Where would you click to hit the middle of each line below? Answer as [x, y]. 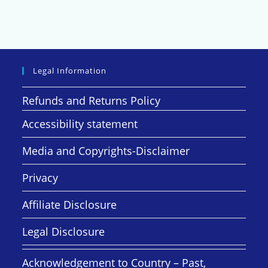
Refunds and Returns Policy [92, 101]
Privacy [40, 178]
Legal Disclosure [64, 232]
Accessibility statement [80, 124]
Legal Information [70, 71]
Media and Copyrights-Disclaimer [106, 151]
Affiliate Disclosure [70, 205]
